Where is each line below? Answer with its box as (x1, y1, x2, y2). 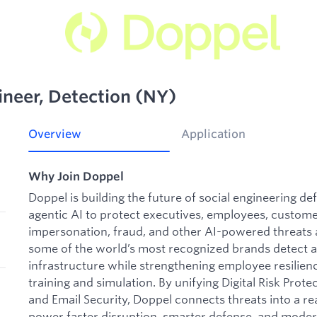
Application (181, 127, 246, 142)
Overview (28, 127, 81, 142)
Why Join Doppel (28, 169, 124, 184)
